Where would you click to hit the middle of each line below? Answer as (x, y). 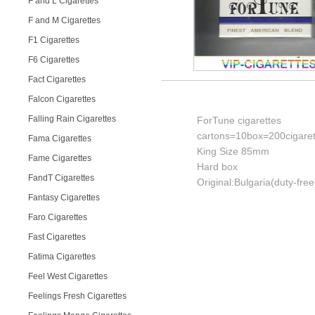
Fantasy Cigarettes (64, 198)
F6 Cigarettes (54, 60)
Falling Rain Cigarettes (72, 119)
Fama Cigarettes (60, 139)
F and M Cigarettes (64, 20)
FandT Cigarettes (61, 178)
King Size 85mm (233, 151)
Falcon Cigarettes (62, 99)
